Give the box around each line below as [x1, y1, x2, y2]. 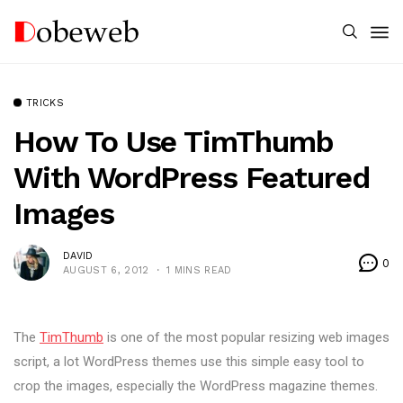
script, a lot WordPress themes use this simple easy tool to [13, 354, 364, 370]
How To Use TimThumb [13, 123, 334, 159]
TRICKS [26, 97, 64, 109]
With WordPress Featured [13, 159, 370, 195]
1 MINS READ [166, 264, 232, 276]
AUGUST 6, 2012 [63, 264, 149, 276]
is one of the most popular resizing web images [103, 329, 390, 345]
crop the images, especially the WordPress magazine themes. [13, 378, 378, 394]
